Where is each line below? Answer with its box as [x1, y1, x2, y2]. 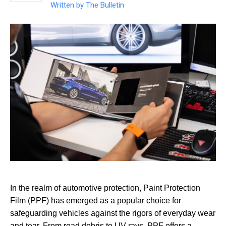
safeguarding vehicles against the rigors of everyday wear [10, 208, 215, 217]
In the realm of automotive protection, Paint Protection [10, 183, 200, 192]
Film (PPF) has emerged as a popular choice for [10, 196, 181, 205]
